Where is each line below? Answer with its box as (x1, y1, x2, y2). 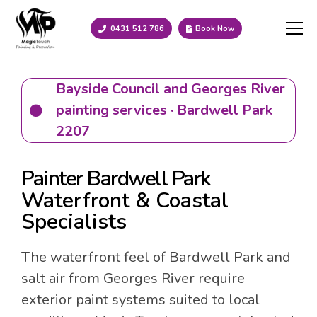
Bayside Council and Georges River (56, 79, 286, 98)
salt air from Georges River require (21, 269, 245, 288)
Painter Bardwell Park (21, 164, 210, 193)
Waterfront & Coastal (21, 186, 229, 215)
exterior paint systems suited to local (21, 290, 260, 309)
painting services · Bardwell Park (56, 100, 273, 120)
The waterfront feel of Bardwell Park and (21, 248, 291, 267)
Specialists (21, 207, 127, 236)
